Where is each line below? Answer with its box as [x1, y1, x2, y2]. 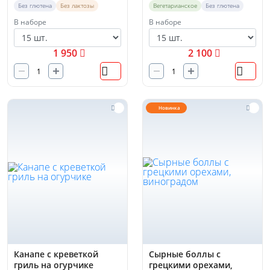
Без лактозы [60, 1, 94, 10]
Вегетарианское [153, 1, 197, 10]
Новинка [159, 104, 180, 111]
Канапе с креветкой [14, 248, 98, 260]
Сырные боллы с [149, 248, 221, 260]
